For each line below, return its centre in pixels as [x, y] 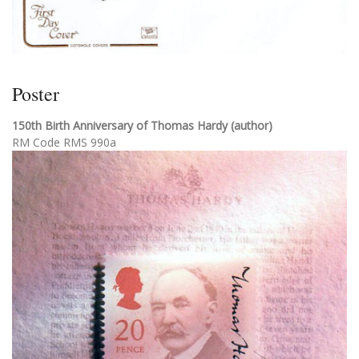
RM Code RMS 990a [64, 143]
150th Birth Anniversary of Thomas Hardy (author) [142, 126]
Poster [36, 94]
